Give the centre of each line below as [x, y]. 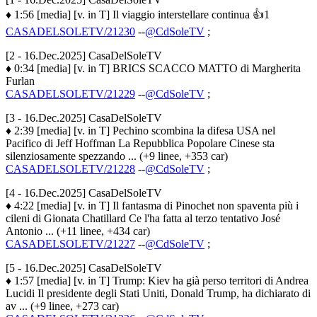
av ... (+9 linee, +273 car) [62, 306]
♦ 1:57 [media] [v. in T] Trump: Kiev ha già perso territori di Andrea [157, 280]
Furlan [20, 81]
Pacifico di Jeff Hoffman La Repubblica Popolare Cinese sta [140, 143]
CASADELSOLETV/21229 [70, 93]
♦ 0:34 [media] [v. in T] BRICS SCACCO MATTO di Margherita [153, 68]
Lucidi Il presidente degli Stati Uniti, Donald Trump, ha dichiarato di [158, 293]
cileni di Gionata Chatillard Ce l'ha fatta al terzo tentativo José [143, 218]
